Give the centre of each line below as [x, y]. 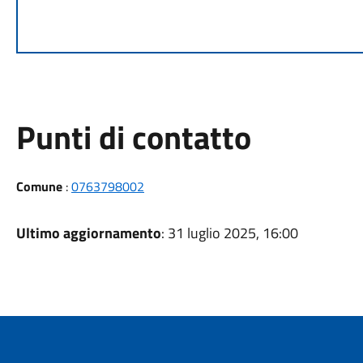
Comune [39, 186]
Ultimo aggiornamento [88, 233]
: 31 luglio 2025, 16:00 [229, 233]
